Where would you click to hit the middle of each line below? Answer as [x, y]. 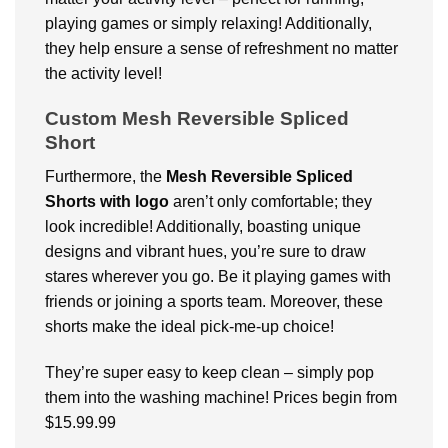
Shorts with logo [109, 202]
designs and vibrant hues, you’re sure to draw [205, 252]
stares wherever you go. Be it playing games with [218, 277]
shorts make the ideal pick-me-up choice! [189, 327]
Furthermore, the [105, 177]
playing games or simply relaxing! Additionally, [208, 23]
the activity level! [103, 73]
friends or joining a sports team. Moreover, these [214, 302]
